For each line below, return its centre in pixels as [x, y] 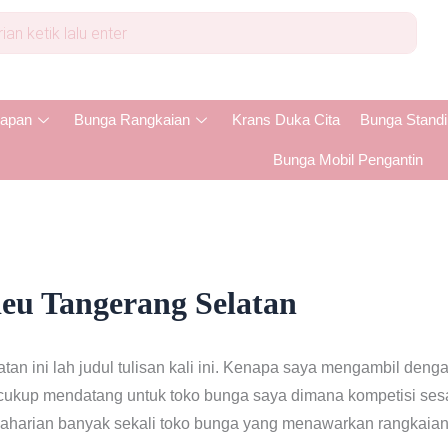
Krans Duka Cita [285, 119]
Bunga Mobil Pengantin [348, 159]
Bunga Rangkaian [131, 119]
